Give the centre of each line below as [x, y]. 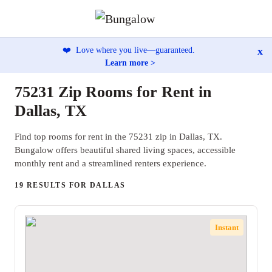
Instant [227, 227]
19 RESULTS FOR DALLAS [70, 185]
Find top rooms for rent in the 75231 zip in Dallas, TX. [118, 137]
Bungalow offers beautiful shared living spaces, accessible [125, 150]
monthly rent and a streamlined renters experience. [110, 163]
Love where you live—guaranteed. [134, 50]
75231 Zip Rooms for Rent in [113, 92]
